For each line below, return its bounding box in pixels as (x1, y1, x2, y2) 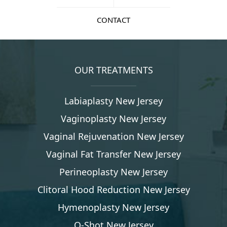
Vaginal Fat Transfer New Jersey (46, 148, 181, 161)
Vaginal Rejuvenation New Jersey (43, 130, 184, 143)
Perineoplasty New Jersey (59, 166, 168, 178)
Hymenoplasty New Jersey (58, 201, 169, 214)
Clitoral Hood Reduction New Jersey (37, 183, 190, 196)
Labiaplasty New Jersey (64, 95, 163, 107)
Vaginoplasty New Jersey (61, 112, 166, 125)
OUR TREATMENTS (74, 64, 153, 77)
